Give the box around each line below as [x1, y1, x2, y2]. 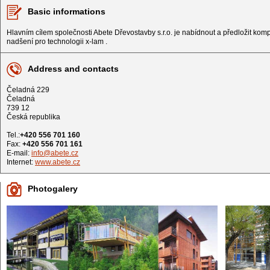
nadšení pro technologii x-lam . [7, 37, 107, 46]
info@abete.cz [31, 149, 78, 158]
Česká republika [7, 113, 60, 122]
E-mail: [7, 149, 31, 158]
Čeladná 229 [7, 86, 49, 95]
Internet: [7, 158, 35, 167]
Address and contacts [28, 64, 119, 74]
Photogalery [28, 184, 78, 194]
